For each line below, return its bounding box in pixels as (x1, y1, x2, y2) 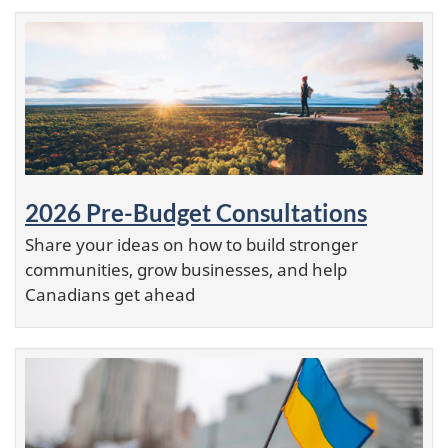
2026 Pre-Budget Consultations (25, 197, 367, 227)
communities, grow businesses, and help (25, 257, 347, 281)
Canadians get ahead (25, 282, 195, 306)
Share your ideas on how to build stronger (25, 232, 358, 256)
